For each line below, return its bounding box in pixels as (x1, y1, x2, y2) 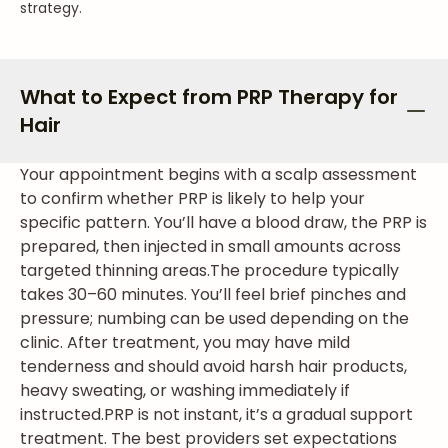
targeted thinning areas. (20, 259, 210, 282)
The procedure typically (210, 259, 399, 282)
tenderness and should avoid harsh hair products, (20, 355, 407, 378)
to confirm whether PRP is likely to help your (20, 187, 365, 210)
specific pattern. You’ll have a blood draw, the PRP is (20, 211, 427, 234)
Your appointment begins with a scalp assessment (20, 163, 417, 186)
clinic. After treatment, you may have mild (20, 331, 350, 354)
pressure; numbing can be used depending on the (20, 307, 409, 330)
